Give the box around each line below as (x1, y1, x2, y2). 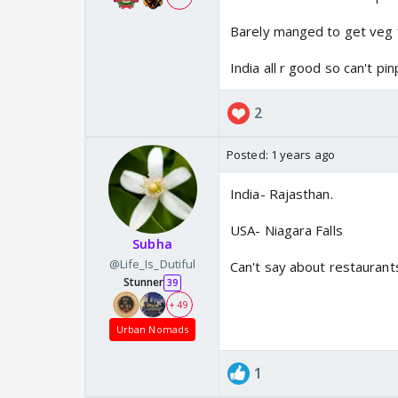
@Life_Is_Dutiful (108, 256, 196, 273)
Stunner (123, 275, 164, 291)
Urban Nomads (115, 322, 189, 337)
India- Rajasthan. (230, 185, 333, 203)
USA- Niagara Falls (230, 221, 343, 240)
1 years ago (270, 147, 335, 163)
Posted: (227, 147, 271, 163)
